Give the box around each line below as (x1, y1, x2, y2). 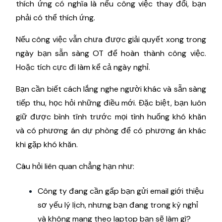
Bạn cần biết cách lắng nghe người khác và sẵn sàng (16, 83, 206, 94)
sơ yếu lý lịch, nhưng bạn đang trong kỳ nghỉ (38, 199, 198, 210)
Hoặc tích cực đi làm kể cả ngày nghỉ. (16, 61, 150, 72)
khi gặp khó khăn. (16, 139, 78, 150)
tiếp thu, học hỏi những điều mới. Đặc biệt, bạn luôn (16, 97, 206, 108)
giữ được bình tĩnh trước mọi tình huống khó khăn (16, 111, 206, 122)
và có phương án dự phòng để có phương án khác (16, 125, 206, 136)
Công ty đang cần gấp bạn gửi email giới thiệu (38, 185, 204, 196)
